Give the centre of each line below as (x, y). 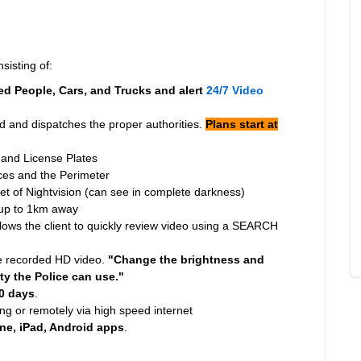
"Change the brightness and (186, 259)
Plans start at (242, 124)
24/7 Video (235, 90)
